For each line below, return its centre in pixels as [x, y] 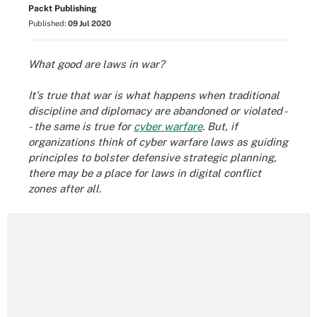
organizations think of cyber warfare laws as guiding [158, 142]
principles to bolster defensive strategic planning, [152, 157]
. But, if [220, 126]
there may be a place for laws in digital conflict [145, 173]
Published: [48, 23]
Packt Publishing [63, 8]
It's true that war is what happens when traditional [154, 95]
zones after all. [65, 189]
